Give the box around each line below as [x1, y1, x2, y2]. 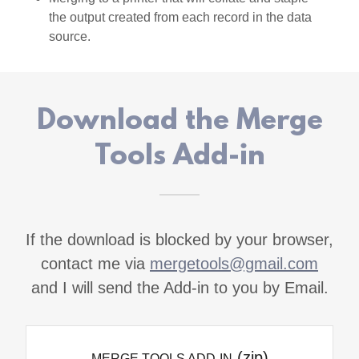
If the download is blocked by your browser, [26, 231, 333, 248]
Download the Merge [36, 106, 323, 138]
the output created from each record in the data [48, 10, 312, 24]
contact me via [41, 255, 150, 272]
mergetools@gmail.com [150, 255, 318, 272]
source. [48, 30, 91, 43]
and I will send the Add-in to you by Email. [30, 279, 329, 296]
